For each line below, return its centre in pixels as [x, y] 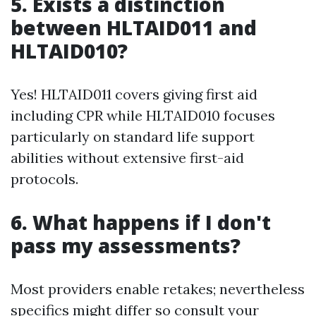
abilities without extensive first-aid [127, 158]
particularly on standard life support [133, 137]
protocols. [44, 179]
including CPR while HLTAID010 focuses [143, 116]
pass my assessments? [126, 246]
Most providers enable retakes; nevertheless [158, 289]
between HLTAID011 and [134, 28]
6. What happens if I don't [141, 223]
